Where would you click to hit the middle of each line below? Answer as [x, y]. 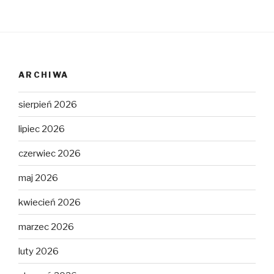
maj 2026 [38, 178]
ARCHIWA [44, 74]
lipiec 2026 [42, 129]
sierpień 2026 [48, 104]
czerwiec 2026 [50, 153]
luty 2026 [39, 251]
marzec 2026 [46, 227]
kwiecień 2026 [50, 202]
